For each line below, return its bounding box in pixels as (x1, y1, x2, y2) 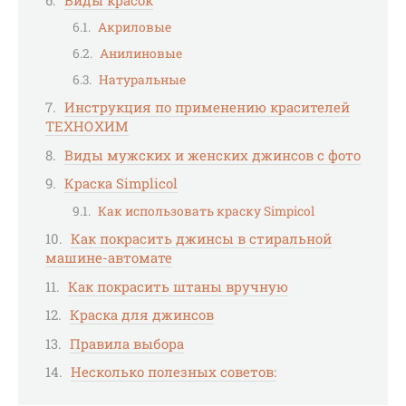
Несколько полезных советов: (71, 362, 276, 382)
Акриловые (98, 19, 171, 36)
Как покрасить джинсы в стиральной (71, 229, 332, 248)
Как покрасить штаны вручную (68, 276, 288, 295)
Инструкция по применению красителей (64, 98, 350, 117)
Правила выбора (70, 333, 184, 353)
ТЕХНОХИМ (45, 117, 129, 136)
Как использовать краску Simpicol (98, 202, 314, 219)
